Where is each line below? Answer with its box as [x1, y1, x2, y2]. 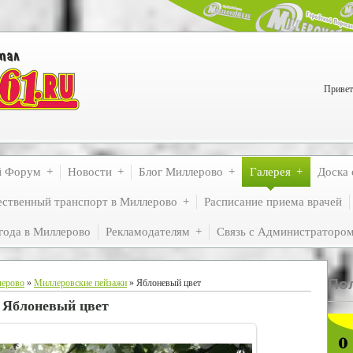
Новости [68, 165, 112, 178]
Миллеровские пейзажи [34, 277, 127, 288]
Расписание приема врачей [204, 195, 342, 208]
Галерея [250, 165, 291, 178]
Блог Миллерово [139, 165, 223, 178]
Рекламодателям [106, 225, 190, 238]
